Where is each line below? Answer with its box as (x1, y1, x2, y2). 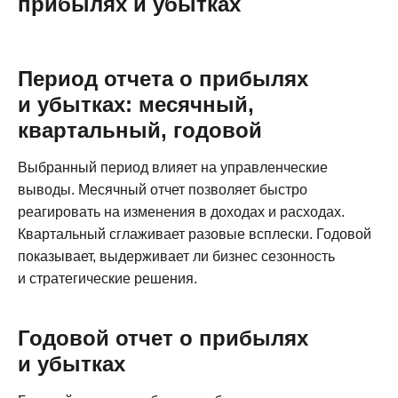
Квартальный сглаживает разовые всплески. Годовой (18, 226, 371, 242)
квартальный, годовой (18, 117, 262, 142)
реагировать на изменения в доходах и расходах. (18, 203, 345, 219)
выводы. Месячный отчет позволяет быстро (18, 181, 307, 197)
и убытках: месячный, (18, 92, 254, 116)
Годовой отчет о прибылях (18, 325, 308, 350)
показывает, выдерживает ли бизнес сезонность (18, 248, 335, 264)
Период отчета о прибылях (18, 66, 308, 91)
